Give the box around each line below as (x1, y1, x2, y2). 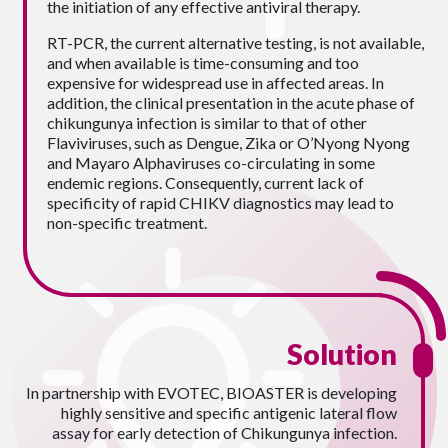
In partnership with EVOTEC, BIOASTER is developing (25, 383, 397, 403)
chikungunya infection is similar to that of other (47, 113, 368, 133)
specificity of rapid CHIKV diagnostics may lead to (47, 193, 395, 213)
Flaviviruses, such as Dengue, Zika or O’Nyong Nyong (47, 133, 411, 153)
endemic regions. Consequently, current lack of (47, 173, 365, 193)
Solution (286, 337, 397, 372)
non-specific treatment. (47, 213, 208, 233)
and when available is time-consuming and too (47, 53, 360, 73)
